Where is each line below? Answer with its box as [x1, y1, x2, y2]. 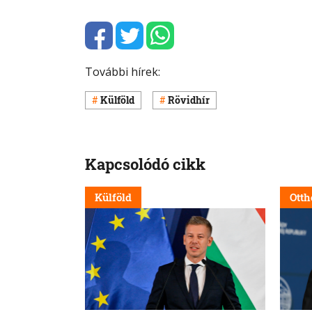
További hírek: [85, 63, 160, 79]
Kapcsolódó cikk [85, 153, 205, 174]
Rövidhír [168, 93, 210, 107]
